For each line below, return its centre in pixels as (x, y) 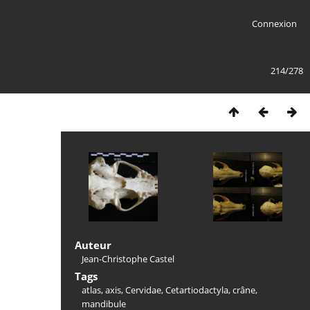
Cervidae (143, 290)
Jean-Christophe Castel (128, 259)
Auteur (93, 245)
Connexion (274, 24)
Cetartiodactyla (197, 290)
